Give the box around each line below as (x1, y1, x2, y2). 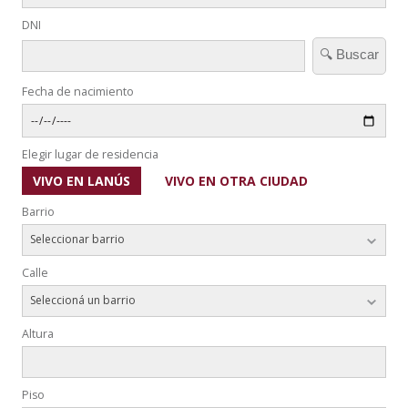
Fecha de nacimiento (21, 84, 134, 99)
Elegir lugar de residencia (21, 147, 158, 162)
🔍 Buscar (320, 46, 380, 62)
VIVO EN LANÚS (32, 172, 130, 189)
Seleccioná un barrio (29, 292, 136, 308)
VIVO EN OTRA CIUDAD (164, 172, 308, 189)
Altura (21, 326, 54, 342)
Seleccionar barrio (29, 231, 125, 247)
